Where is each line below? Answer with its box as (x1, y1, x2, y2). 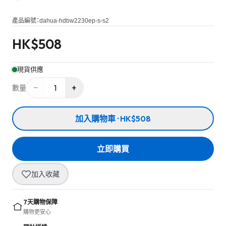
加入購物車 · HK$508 (75, 114, 151, 124)
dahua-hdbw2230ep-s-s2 (39, 17, 109, 25)
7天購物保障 (23, 198, 58, 206)
